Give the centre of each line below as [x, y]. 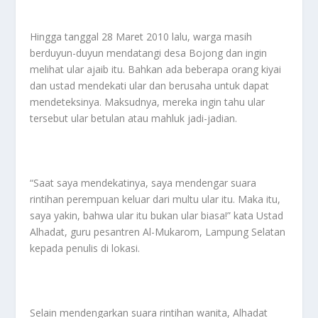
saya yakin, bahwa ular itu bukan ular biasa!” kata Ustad [157, 215]
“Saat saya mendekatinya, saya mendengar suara [143, 182]
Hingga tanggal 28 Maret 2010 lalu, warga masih [141, 37]
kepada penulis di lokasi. [85, 248]
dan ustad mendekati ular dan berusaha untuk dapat [150, 86]
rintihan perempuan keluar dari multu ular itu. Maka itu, [155, 199]
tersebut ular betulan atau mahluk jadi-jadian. [134, 119]
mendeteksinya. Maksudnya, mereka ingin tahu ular [148, 102]
